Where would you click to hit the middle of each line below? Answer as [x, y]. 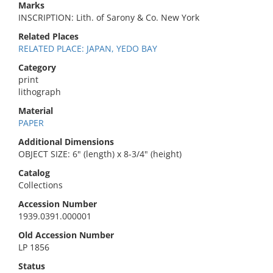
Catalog [34, 173]
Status [32, 266]
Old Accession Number [66, 235]
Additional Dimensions [66, 142]
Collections [41, 185]
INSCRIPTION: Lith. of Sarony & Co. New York [109, 17]
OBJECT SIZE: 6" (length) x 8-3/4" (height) [100, 154]
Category [37, 67]
